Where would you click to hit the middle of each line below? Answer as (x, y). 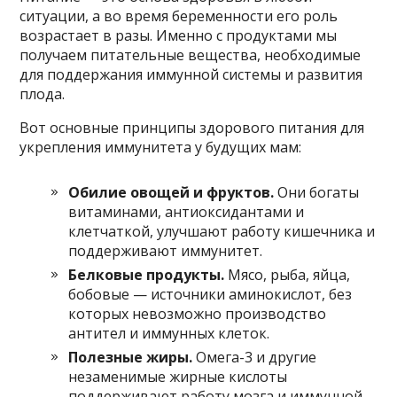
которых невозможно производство (198, 313)
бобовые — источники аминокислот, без (210, 294)
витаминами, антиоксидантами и (187, 211)
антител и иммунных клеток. (169, 333)
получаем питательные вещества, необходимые (191, 54)
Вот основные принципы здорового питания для (192, 127)
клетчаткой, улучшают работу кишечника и (222, 231)
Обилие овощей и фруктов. (171, 192)
